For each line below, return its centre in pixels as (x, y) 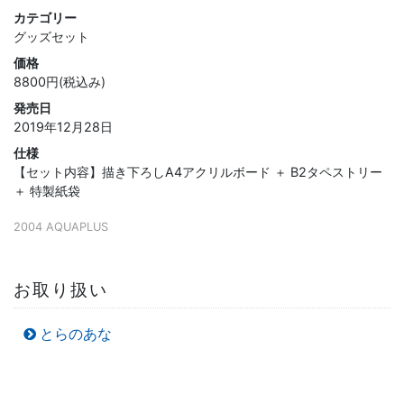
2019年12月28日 (63, 126)
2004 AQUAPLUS (67, 226)
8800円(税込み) (60, 81)
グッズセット (51, 36)
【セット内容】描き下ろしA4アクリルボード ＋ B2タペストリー (198, 171)
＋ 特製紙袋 (53, 190)
